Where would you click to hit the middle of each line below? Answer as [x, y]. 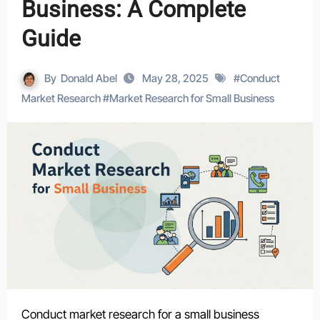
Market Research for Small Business [191, 98]
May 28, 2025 [176, 78]
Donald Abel [89, 78]
